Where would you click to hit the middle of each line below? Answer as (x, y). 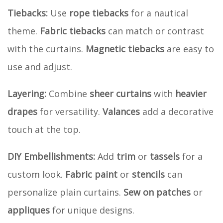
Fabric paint (91, 174)
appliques (29, 210)
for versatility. (70, 111)
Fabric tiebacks (73, 31)
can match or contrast (155, 31)
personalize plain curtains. (65, 192)
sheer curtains (120, 93)
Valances (121, 111)
